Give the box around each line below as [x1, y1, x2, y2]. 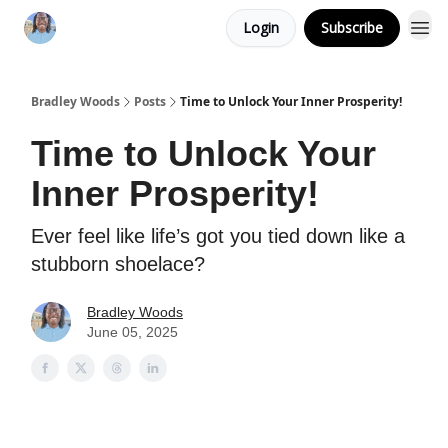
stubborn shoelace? [31, 253, 205, 275]
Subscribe [321, 18, 383, 37]
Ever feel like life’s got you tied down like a [31, 225, 405, 247]
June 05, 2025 [87, 324, 178, 340]
